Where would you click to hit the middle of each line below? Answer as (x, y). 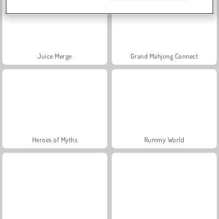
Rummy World (164, 139)
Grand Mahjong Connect (164, 56)
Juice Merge (55, 56)
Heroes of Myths (55, 139)
